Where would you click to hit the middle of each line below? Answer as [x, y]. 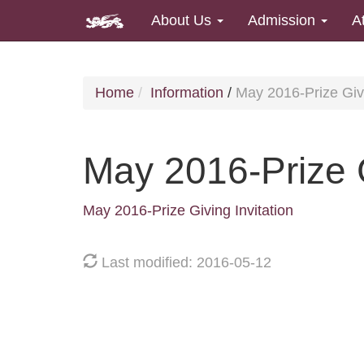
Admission [284, 20]
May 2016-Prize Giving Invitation [188, 211]
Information [187, 92]
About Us [183, 20]
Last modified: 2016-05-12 [184, 262]
